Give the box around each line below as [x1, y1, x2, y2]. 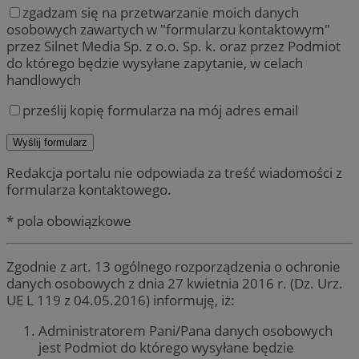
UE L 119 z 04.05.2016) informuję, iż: [6, 290, 235, 309]
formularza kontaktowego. [6, 180, 171, 200]
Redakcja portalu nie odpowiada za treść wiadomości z [6, 163, 342, 183]
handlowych [6, 70, 81, 89]
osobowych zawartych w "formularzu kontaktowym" [6, 19, 330, 38]
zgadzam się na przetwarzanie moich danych [22, 2, 299, 22]
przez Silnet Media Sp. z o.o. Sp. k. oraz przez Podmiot [6, 36, 341, 55]
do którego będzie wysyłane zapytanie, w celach [6, 53, 303, 72]
